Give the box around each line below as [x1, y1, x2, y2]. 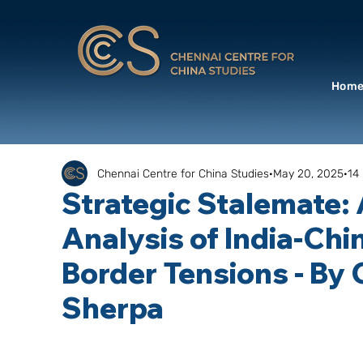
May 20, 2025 [273, 166, 344, 181]
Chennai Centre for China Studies [97, 166, 269, 181]
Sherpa [62, 290, 164, 326]
